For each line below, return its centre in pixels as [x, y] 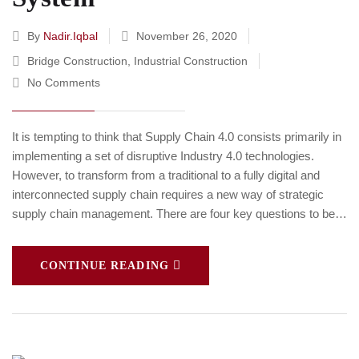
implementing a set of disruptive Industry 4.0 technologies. [163, 155]
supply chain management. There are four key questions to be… [179, 213]
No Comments [64, 82]
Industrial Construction [191, 61]
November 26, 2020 [187, 36]
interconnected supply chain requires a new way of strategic [168, 194]
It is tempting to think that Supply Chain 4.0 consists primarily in [177, 136]
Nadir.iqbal [71, 36]
